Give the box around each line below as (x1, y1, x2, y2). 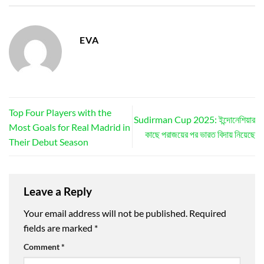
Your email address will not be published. (24, 207, 187, 219)
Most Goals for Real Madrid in (9, 121, 130, 133)
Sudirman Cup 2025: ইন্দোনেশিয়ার (134, 114, 255, 126)
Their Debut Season (9, 136, 88, 147)
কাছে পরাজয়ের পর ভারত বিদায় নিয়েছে (145, 128, 255, 140)
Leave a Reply (24, 184, 94, 198)
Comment (24, 242, 61, 252)
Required (189, 207, 226, 219)
